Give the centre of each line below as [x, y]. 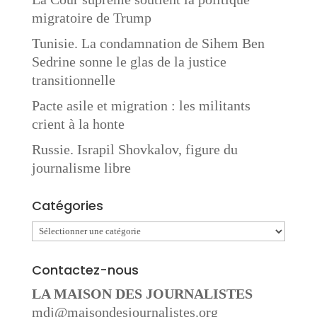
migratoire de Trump [91, 18]
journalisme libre [81, 168]
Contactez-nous [85, 270]
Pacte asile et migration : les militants [141, 105]
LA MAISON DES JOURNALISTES [142, 294]
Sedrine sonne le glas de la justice [129, 62]
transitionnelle [73, 80]
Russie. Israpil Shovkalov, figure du [134, 149]
